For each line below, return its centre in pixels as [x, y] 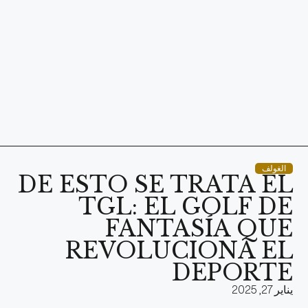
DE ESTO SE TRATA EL [155, 185]
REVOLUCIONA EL [179, 251]
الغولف [274, 168]
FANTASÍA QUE [199, 229]
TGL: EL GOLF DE [185, 207]
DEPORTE [232, 273]
